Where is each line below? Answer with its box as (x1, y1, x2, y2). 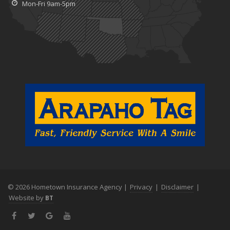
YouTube (72, 209, 108, 221)
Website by (9, 193, 45, 202)
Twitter (36, 209, 65, 221)
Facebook (18, 209, 56, 221)
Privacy (130, 182, 152, 191)
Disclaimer (161, 182, 194, 191)
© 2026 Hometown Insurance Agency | (8, 182, 129, 191)
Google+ (54, 209, 87, 221)
